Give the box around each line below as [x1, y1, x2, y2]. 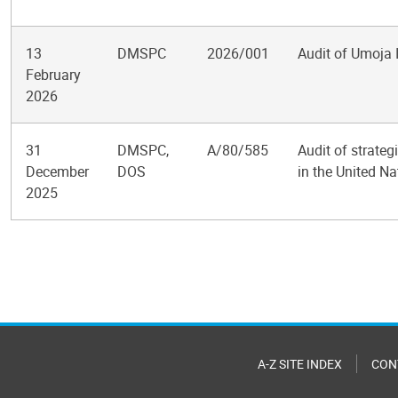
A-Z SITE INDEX [258, 355, 342, 372]
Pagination [10, 218, 101, 247]
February [26, 65, 81, 84]
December [26, 162, 89, 181]
